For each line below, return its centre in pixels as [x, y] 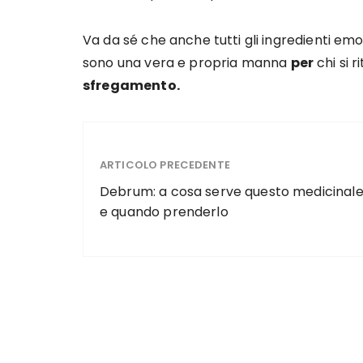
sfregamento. [131, 85]
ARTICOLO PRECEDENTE [165, 164]
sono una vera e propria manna [187, 63]
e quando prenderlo [164, 211]
